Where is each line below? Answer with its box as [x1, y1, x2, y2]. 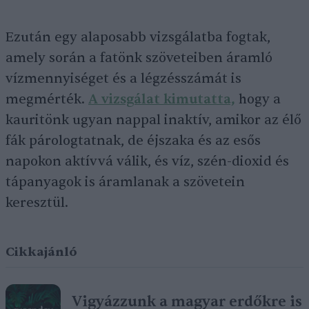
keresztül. [6, 195, 68, 212]
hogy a [235, 91, 281, 108]
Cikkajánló [6, 244, 77, 261]
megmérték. [6, 91, 88, 108]
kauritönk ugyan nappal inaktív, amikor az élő [6, 112, 301, 129]
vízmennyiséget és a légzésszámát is [6, 70, 241, 88]
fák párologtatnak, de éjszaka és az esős [6, 132, 261, 150]
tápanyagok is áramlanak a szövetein [6, 174, 245, 191]
